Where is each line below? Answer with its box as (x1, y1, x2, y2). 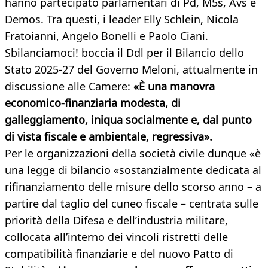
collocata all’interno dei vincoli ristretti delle (5, 230, 228, 245)
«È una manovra (133, 79, 215, 94)
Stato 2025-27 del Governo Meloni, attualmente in (5, 62, 258, 77)
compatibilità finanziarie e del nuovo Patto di (5, 246, 233, 261)
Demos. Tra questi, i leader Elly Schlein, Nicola (5, 12, 239, 27)
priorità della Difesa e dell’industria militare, (5, 213, 228, 228)
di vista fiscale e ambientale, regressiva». (5, 129, 212, 144)
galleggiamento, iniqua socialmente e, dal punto (5, 112, 252, 127)
